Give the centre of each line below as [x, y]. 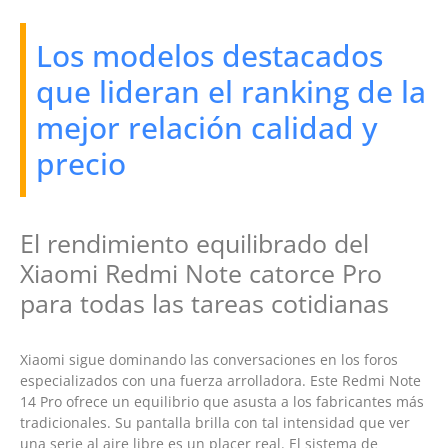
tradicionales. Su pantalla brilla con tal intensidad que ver [215, 423]
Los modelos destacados [209, 56]
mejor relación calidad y [207, 128]
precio [81, 164]
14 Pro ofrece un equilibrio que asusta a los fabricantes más [222, 402]
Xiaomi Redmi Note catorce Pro [201, 273]
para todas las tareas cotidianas [204, 303]
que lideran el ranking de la [231, 92]
